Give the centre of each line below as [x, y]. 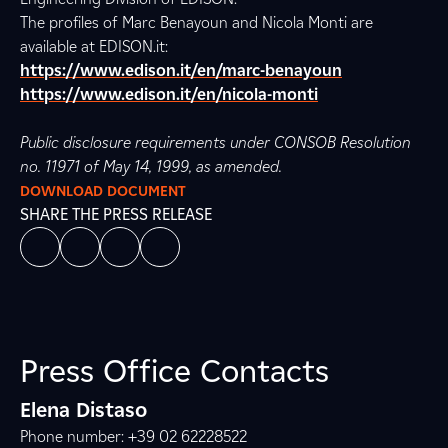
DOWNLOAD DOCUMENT [103, 191]
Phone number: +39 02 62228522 [133, 436]
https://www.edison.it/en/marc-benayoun [181, 70]
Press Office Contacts [174, 370]
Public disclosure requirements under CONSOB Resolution [215, 142]
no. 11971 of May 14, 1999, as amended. [151, 166]
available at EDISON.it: [94, 46]
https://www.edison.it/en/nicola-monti [169, 94]
